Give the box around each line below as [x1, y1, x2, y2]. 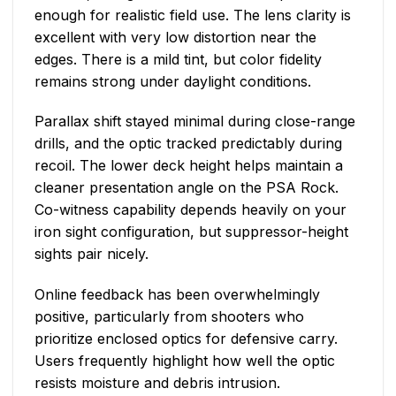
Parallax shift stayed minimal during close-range [34, 112, 355, 131]
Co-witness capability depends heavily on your [34, 201, 346, 219]
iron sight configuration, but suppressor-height [34, 223, 348, 241]
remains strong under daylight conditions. [34, 72, 311, 90]
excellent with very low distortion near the [34, 27, 316, 46]
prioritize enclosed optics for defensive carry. [34, 330, 338, 348]
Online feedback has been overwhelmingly [34, 286, 320, 304]
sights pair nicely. [34, 245, 148, 263]
